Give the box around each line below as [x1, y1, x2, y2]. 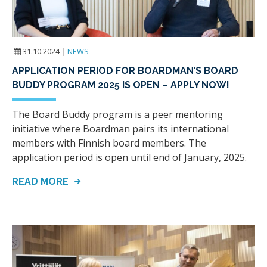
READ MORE [12, 176, 71, 188]
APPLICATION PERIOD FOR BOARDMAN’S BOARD [12, 65, 238, 77]
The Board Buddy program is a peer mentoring [12, 108, 223, 122]
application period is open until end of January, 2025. [12, 151, 247, 164]
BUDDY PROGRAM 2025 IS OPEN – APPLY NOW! [12, 79, 229, 91]
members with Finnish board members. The [12, 136, 206, 150]
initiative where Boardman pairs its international [12, 122, 229, 136]
